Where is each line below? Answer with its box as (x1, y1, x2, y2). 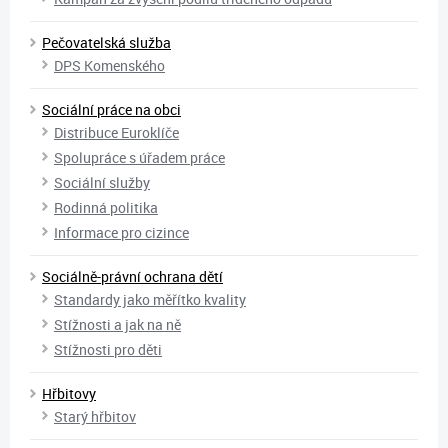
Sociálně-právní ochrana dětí (42, 266, 223, 286)
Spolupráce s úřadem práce (54, 147, 225, 167)
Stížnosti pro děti (54, 339, 162, 359)
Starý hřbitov (54, 406, 136, 426)
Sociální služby (54, 172, 150, 192)
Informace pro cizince (54, 222, 189, 242)
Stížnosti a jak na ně (54, 314, 181, 334)
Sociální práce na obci (42, 99, 181, 119)
